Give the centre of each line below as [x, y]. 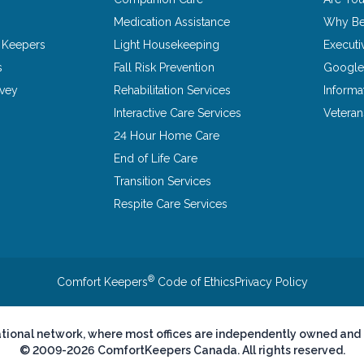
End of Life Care [156, 158]
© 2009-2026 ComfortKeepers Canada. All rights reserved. [182, 350]
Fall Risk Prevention [165, 67]
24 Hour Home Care [167, 136]
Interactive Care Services [178, 113]
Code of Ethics [194, 282]
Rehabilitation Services [173, 90]
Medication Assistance [172, 22]
